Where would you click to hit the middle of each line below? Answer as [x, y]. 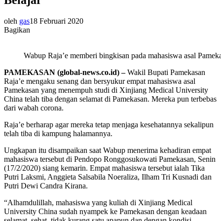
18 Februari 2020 [56, 21]
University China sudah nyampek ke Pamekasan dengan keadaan [105, 211]
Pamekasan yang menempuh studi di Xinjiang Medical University [106, 90]
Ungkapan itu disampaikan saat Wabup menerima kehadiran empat [108, 150]
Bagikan [17, 30]
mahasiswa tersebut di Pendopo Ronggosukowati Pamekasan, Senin [110, 159]
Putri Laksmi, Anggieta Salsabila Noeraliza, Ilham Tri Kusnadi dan [108, 177]
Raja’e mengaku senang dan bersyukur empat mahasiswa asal [100, 81]
